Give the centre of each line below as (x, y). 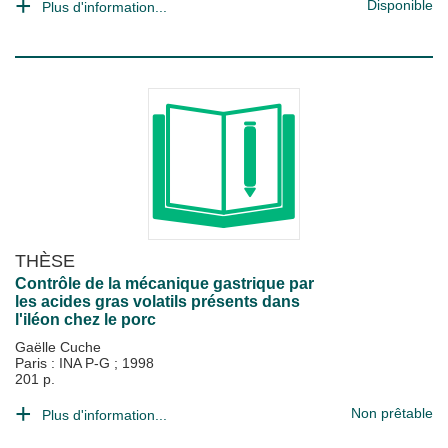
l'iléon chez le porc (85, 319)
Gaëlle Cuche (58, 347)
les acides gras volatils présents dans (157, 301)
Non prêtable (392, 413)
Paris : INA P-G (64, 363)
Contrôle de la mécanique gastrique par (164, 283)
